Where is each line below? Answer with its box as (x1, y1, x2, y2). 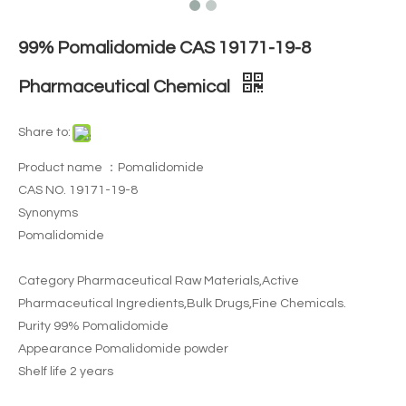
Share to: (18, 126, 71, 139)
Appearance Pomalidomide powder (18, 343, 228, 355)
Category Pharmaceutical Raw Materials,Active (18, 275, 299, 287)
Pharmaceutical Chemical (18, 78, 234, 96)
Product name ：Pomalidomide (18, 161, 204, 174)
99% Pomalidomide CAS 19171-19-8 (18, 39, 311, 57)
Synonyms (18, 207, 78, 219)
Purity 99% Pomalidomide (18, 320, 169, 333)
